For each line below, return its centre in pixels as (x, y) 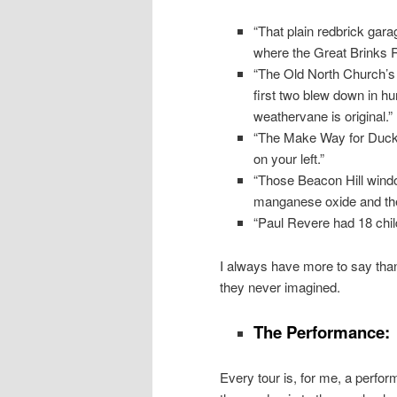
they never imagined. (280, 286)
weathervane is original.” (323, 116)
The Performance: (321, 331)
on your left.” (288, 159)
